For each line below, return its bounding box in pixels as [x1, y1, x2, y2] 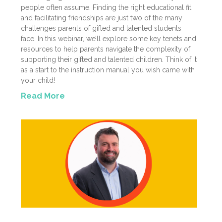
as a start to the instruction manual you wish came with [21, 66, 195, 74]
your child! [21, 76, 55, 85]
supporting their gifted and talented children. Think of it [21, 55, 197, 64]
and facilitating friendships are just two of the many [21, 14, 182, 22]
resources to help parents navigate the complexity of [21, 45, 190, 54]
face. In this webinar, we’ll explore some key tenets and [21, 35, 196, 43]
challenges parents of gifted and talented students [21, 24, 181, 33]
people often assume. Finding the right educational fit [21, 3, 191, 12]
